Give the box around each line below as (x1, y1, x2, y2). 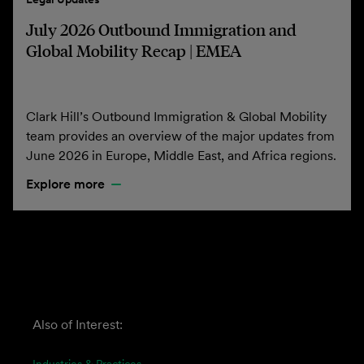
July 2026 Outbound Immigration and (26, 19, 297, 40)
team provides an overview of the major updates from (26, 128, 335, 144)
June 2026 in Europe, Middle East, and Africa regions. (26, 147, 336, 163)
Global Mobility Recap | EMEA (26, 40, 241, 61)
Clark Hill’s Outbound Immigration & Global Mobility (26, 108, 327, 124)
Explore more (26, 175, 105, 192)
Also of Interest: (32, 316, 123, 332)
